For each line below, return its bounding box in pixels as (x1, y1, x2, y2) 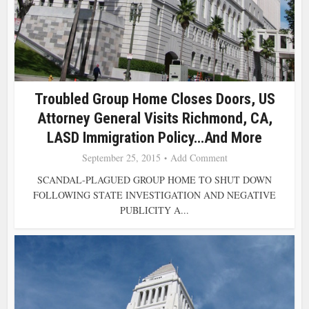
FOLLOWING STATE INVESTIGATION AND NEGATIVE (33, 188, 276, 201)
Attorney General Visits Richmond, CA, (37, 109, 272, 127)
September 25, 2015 (81, 150, 161, 164)
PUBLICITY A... (120, 203, 189, 217)
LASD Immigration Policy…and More (47, 128, 262, 146)
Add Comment (170, 150, 228, 164)
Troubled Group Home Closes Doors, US (34, 90, 275, 108)
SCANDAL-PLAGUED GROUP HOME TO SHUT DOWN (37, 172, 272, 186)
